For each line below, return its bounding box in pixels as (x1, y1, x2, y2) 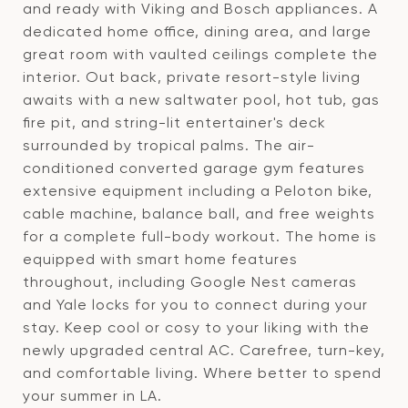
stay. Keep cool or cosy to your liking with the (23, 319, 370, 336)
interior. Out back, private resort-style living (23, 68, 361, 86)
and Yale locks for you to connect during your (23, 296, 368, 313)
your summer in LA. (23, 387, 162, 404)
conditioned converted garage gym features (23, 159, 365, 177)
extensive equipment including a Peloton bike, (23, 182, 372, 199)
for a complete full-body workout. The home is (23, 228, 377, 245)
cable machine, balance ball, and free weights (23, 205, 375, 222)
